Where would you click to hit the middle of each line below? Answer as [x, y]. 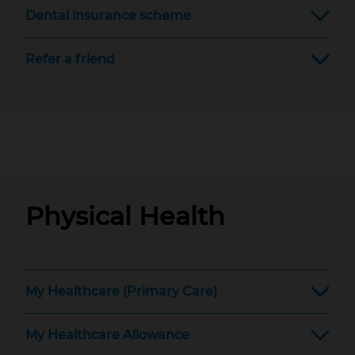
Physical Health [125, 216]
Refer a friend [70, 59]
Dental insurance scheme [108, 15]
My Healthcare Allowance [107, 335]
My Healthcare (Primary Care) [121, 291]
